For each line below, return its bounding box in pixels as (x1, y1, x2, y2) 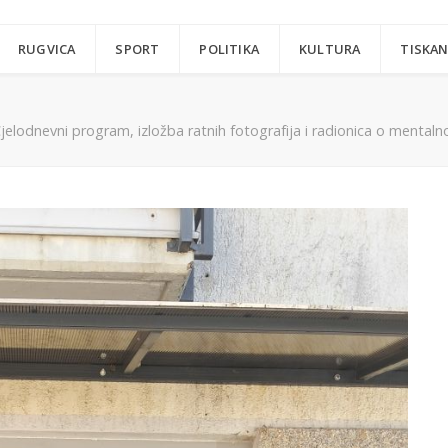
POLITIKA (199, 40, 260, 59)
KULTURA (299, 40, 361, 59)
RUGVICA (18, 40, 76, 59)
